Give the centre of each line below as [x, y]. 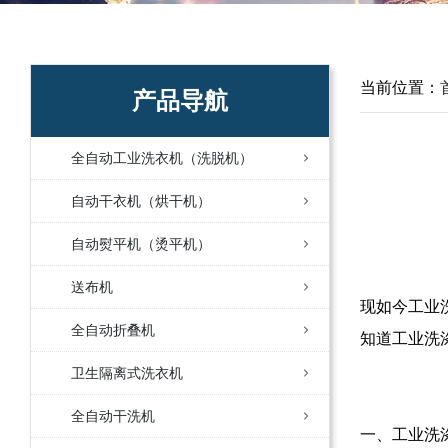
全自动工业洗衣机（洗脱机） [162, 158]
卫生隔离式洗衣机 [127, 373]
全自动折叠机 [113, 330]
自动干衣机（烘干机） [141, 201]
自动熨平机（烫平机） [141, 244]
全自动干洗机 [113, 416]
